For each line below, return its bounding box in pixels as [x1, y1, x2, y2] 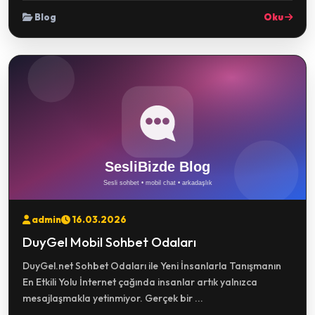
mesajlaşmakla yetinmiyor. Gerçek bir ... [22, 292, 203, 304]
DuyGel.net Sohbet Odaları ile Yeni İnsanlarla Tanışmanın [22, 259, 281, 272]
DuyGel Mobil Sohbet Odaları [22, 233, 196, 250]
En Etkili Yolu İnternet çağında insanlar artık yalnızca [22, 276, 257, 288]
